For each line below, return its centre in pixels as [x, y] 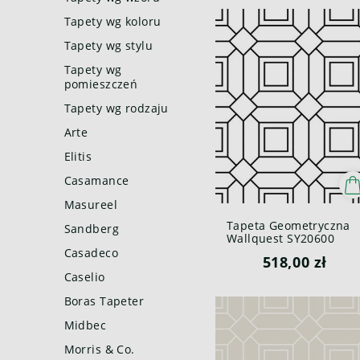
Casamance [96, 180]
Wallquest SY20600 [280, 238]
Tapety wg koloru [112, 21]
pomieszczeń [101, 84]
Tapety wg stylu [108, 45]
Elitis [78, 156]
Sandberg [92, 229]
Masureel [91, 205]
